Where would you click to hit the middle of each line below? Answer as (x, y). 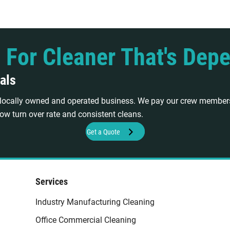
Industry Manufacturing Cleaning (95, 202)
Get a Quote (103, 132)
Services (51, 182)
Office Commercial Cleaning (85, 220)
